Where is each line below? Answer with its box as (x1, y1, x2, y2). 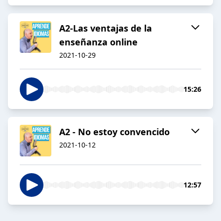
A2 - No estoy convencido (59, 126, 170, 138)
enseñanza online (59, 36, 138, 48)
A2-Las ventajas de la (59, 22, 152, 35)
